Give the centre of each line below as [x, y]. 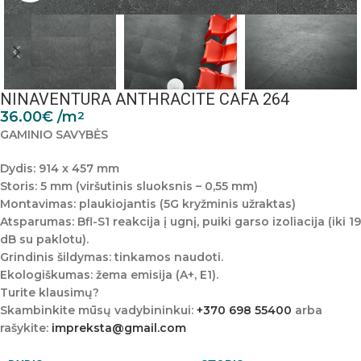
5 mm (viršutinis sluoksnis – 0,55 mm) [147, 186]
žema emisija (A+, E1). [156, 275]
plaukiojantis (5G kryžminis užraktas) [186, 204]
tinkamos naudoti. [167, 257]
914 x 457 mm [77, 168]
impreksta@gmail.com [119, 328]
